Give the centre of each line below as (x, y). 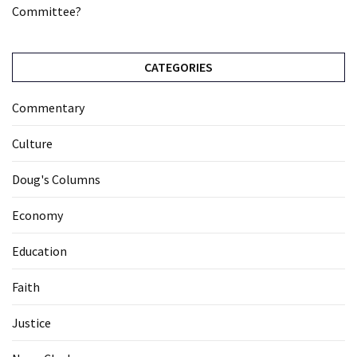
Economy (37, 215)
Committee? (47, 11)
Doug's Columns (56, 179)
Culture (32, 143)
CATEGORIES (178, 67)
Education (39, 251)
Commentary (48, 107)
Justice (31, 322)
